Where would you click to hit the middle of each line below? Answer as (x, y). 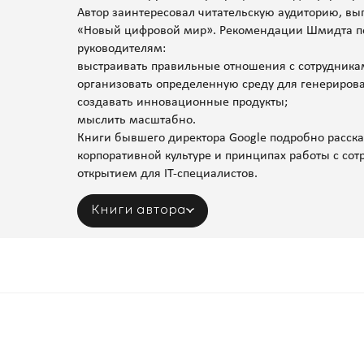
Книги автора (139, 210)
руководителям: (121, 49)
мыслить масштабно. (136, 121)
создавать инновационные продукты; (182, 103)
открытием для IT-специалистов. (167, 174)
